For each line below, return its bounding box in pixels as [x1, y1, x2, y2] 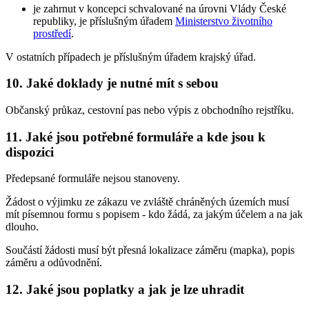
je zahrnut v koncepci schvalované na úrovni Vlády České [33, 2, 286, 14]
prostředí [33, 27, 71, 39]
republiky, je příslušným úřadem [33, 14, 175, 27]
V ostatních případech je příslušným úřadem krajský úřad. [6, 50, 256, 63]
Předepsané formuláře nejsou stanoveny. [6, 172, 180, 185]
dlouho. [6, 221, 39, 233]
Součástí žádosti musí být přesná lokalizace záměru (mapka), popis [6, 244, 295, 257]
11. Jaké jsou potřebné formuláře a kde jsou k [6, 129, 266, 144]
